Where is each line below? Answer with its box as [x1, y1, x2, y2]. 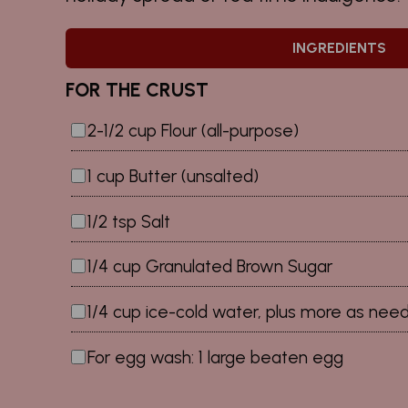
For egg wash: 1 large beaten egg [87, 347, 343, 369]
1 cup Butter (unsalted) [87, 165, 259, 187]
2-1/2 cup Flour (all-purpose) [87, 120, 299, 142]
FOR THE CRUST [66, 77, 209, 101]
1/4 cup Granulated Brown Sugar [87, 256, 332, 278]
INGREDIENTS [291, 39, 386, 56]
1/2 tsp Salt [87, 210, 170, 232]
